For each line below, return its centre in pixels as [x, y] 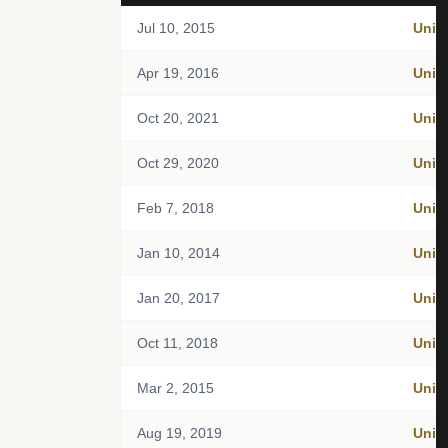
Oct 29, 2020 [178, 163]
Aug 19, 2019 [179, 433]
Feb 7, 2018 [175, 208]
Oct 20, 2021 [178, 118]
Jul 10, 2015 [176, 28]
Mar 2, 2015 [175, 388]
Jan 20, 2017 [178, 298]
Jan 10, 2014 [178, 253]
